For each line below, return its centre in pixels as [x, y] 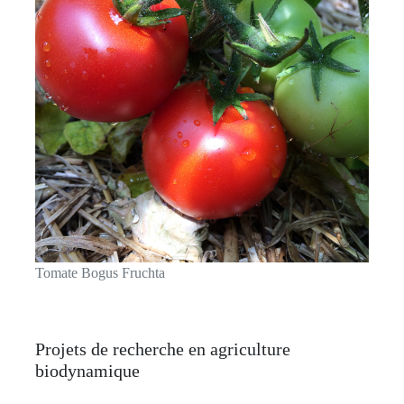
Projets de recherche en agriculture [163, 349]
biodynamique [87, 371]
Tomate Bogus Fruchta [100, 273]
